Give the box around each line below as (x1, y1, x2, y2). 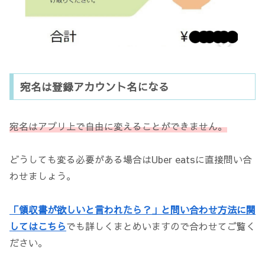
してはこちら (9, 219, 66, 233)
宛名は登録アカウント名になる (20, 79, 169, 94)
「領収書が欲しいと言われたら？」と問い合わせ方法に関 (9, 203, 256, 216)
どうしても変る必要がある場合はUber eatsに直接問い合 (9, 153, 252, 166)
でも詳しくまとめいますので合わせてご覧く (66, 219, 256, 233)
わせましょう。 (9, 169, 76, 183)
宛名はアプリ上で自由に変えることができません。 (9, 119, 227, 132)
